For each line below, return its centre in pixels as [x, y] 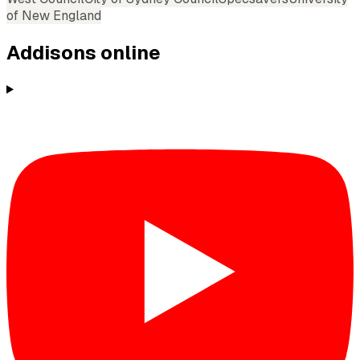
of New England [54, 15]
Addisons [51, 52]
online [129, 52]
